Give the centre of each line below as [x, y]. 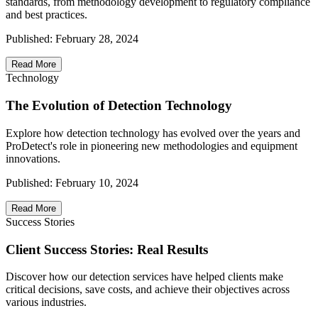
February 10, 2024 [97, 182]
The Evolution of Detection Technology [119, 106]
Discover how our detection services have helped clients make [144, 277]
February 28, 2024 [97, 39]
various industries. [46, 302]
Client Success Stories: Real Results [107, 249]
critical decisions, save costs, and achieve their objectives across [148, 290]
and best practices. [46, 15]
